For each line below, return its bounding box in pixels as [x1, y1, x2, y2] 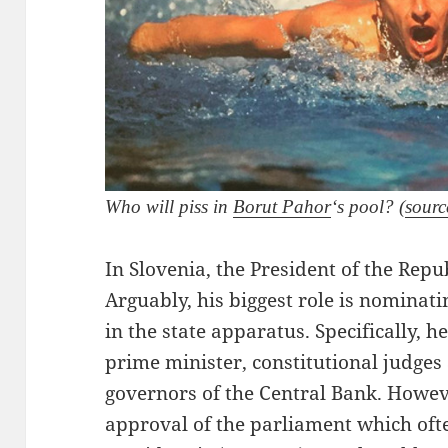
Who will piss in [105, 195, 234, 217]
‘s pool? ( [331, 195, 406, 217]
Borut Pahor [233, 195, 332, 217]
